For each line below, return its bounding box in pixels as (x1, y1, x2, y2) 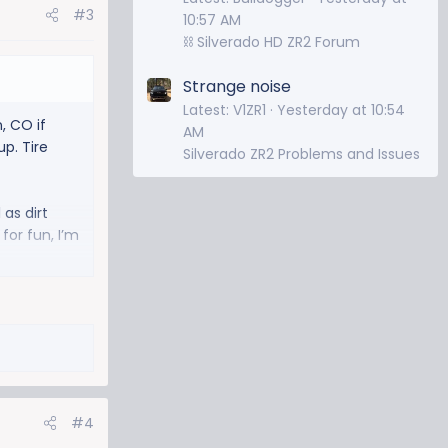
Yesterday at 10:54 (277, 100, 405, 121)
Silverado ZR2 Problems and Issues (183, 144, 420, 165)
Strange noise (183, 75, 291, 99)
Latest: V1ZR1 (183, 100, 266, 121)
